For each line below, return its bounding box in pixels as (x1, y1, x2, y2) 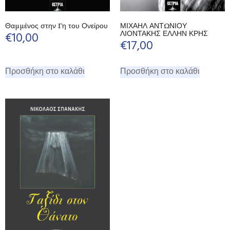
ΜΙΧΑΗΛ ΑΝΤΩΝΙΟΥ (120, 21, 187, 30)
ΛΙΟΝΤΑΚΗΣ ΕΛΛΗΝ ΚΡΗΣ (120, 29, 208, 38)
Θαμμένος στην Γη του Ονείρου (5, 21, 108, 30)
